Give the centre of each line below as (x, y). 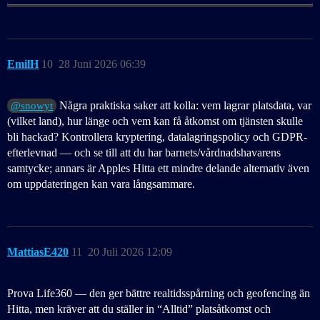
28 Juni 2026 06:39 (102, 64)
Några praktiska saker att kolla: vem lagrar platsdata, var (184, 106)
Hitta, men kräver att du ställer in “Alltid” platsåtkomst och (139, 309)
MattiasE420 (38, 252)
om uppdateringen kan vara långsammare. (101, 184)
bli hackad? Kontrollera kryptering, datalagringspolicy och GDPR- (157, 137)
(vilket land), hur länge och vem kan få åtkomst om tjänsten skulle (155, 121)
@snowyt (32, 106)
